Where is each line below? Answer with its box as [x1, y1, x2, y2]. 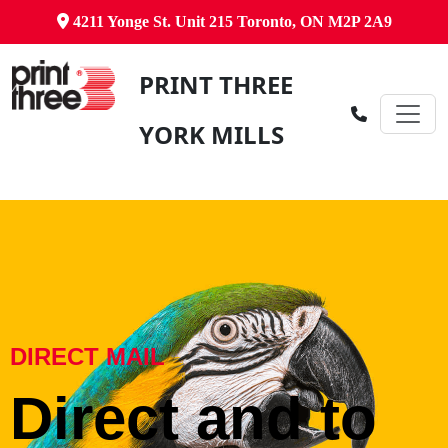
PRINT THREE [138, 68, 293, 101]
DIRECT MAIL [10, 343, 165, 371]
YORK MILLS [138, 118, 284, 151]
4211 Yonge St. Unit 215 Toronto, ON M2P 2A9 [68, 13, 392, 30]
